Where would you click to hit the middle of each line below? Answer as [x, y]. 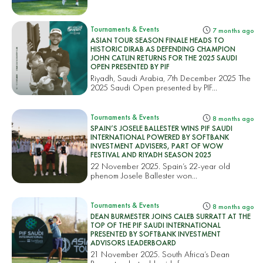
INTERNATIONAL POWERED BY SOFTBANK [160, 137]
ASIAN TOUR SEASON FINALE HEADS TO [158, 40]
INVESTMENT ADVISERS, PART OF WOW [157, 146]
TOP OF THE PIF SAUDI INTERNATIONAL [156, 225]
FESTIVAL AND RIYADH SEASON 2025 [151, 154]
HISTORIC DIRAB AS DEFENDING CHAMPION [163, 49]
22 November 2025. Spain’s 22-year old [161, 166]
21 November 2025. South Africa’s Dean [160, 254]
